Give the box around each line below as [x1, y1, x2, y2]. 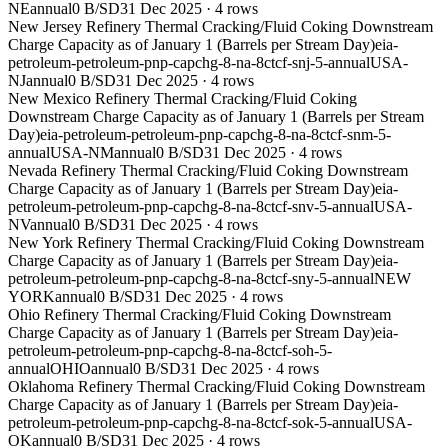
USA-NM [50, 144, 114, 162]
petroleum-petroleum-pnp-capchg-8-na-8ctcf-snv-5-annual [8, 198, 374, 216]
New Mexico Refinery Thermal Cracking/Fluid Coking [8, 90, 357, 108]
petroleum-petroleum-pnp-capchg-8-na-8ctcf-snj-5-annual [8, 54, 370, 72]
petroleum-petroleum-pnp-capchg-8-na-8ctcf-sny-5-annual [8, 270, 374, 288]
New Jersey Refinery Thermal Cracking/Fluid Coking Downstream [8, 18, 433, 36]
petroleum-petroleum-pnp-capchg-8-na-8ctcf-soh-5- [8, 342, 332, 360]
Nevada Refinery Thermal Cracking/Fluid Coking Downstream [8, 162, 408, 180]
